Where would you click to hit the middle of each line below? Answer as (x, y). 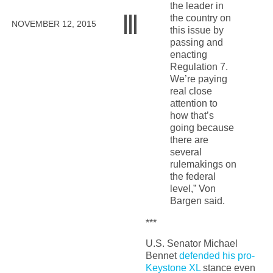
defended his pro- (217, 256)
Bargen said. (197, 201)
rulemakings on (203, 165)
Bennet (162, 256)
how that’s (192, 116)
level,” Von (193, 189)
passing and (196, 43)
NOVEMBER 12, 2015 (54, 24)
